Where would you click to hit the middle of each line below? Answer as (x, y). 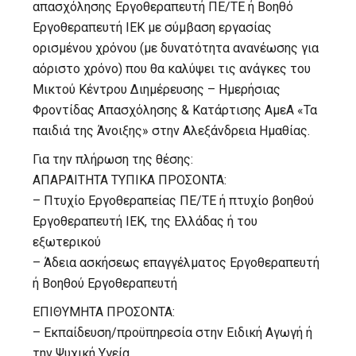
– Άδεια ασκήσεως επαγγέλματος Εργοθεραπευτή (176, 262)
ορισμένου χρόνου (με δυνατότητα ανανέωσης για (176, 48)
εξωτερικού (67, 242)
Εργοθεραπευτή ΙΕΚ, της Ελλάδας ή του (145, 221)
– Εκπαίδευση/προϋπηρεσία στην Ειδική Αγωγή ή (173, 332)
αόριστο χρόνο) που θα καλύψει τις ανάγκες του (172, 68)
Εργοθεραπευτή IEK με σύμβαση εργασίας (153, 27)
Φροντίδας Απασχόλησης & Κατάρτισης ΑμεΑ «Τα (175, 110)
